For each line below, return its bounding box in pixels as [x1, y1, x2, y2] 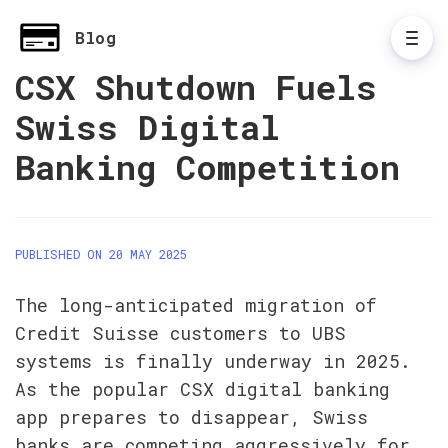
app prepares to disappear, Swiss [15, 405, 368, 429]
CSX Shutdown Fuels [15, 64, 377, 109]
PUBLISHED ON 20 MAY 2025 [15, 246, 187, 262]
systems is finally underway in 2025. [15, 349, 411, 373]
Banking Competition [15, 144, 400, 189]
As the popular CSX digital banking [15, 377, 390, 401]
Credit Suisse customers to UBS [15, 321, 346, 345]
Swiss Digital [15, 104, 280, 149]
